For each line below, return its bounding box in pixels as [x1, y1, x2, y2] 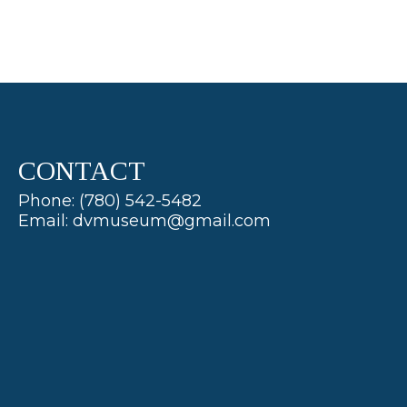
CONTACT [17, 155, 145, 185]
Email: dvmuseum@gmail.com [17, 211, 271, 231]
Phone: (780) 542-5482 [17, 191, 202, 211]
